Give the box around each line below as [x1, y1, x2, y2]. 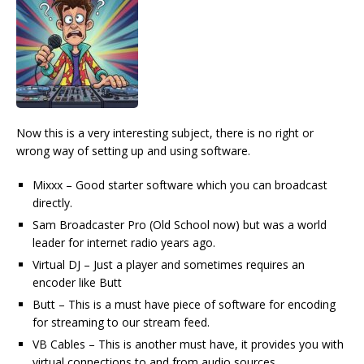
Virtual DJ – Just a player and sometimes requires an [32, 257, 305, 273]
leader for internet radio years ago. [32, 235, 215, 251]
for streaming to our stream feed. [32, 314, 210, 331]
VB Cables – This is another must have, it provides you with [32, 336, 344, 353]
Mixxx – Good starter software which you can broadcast [32, 177, 327, 193]
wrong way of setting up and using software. [16, 143, 250, 159]
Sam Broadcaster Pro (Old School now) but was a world [32, 217, 327, 233]
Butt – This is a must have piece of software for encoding [32, 297, 336, 313]
